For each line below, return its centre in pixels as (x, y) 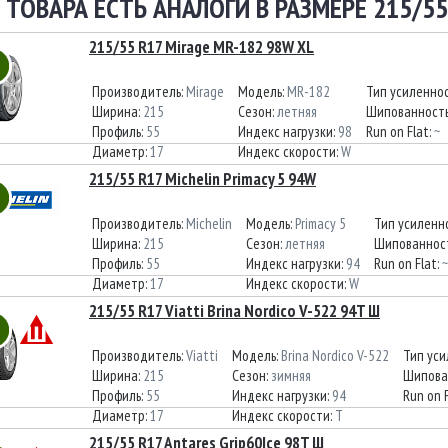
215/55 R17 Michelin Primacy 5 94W (202, 179)
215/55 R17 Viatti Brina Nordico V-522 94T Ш (234, 311)
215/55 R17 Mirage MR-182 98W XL (201, 47)
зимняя (291, 375)
